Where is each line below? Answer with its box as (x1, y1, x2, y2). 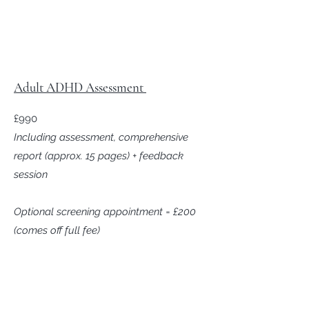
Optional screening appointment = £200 (14, 206, 196, 218)
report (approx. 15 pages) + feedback (14, 150, 183, 162)
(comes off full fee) (14, 224, 100, 237)
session (14, 168, 48, 181)
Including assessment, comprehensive (14, 131, 188, 143)
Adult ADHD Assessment (14, 79, 146, 95)
